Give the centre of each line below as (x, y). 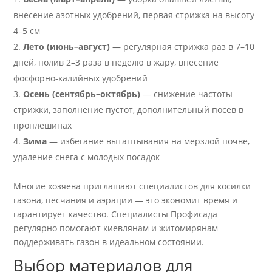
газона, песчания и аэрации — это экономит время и (126, 200)
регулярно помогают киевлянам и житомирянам (116, 228)
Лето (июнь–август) (67, 47)
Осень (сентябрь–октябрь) (82, 94)
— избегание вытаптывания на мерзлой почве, (148, 141)
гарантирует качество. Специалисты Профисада (116, 214)
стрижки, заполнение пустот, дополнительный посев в (129, 110)
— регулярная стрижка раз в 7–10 (182, 47)
